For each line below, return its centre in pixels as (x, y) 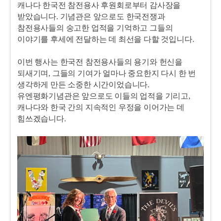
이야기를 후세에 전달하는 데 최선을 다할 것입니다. (106, 39)
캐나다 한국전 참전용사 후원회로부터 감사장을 (99, 5)
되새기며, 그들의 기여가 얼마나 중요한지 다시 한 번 (107, 73)
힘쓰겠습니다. (43, 119)
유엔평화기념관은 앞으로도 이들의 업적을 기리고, (104, 96)
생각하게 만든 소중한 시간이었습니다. (83, 85)
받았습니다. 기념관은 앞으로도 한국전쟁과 (91, 17)
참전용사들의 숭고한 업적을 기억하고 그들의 (95, 28)
